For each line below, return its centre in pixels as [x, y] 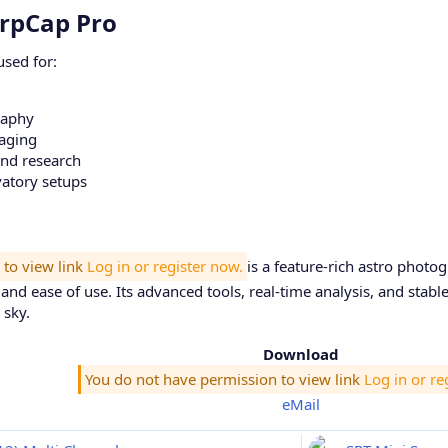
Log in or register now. [165, 266]
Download [301, 354]
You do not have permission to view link [224, 379]
